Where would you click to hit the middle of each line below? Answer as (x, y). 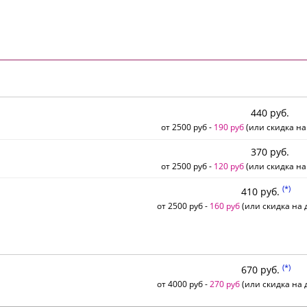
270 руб (224, 284)
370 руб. (270, 152)
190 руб (229, 126)
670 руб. (261, 270)
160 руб (224, 205)
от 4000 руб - (183, 284)
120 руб (229, 166)
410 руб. (261, 191)
